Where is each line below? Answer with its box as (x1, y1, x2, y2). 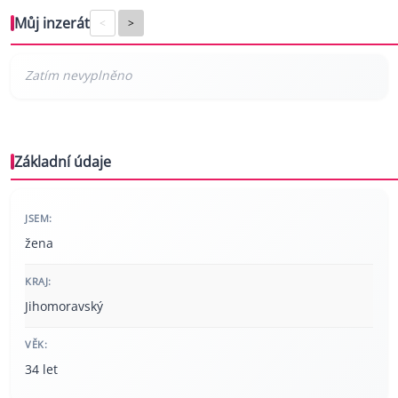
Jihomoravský (25, 298, 103, 314)
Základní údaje (14, 152, 111, 171)
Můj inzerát (14, 13, 90, 33)
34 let (25, 361, 58, 378)
